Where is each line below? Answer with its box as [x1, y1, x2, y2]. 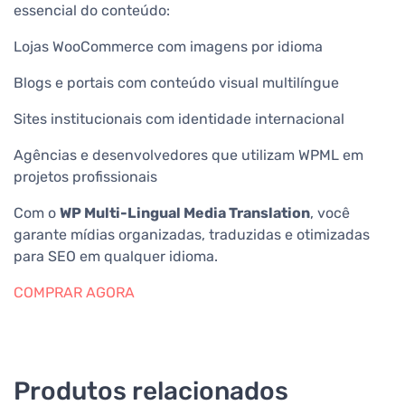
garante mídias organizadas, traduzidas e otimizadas [14, 226, 370, 244]
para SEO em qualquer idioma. [14, 248, 218, 266]
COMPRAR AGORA [14, 284, 135, 302]
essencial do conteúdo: [14, 2, 170, 20]
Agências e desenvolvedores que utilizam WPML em [14, 146, 363, 165]
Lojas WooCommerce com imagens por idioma [14, 38, 323, 56]
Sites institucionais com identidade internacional [14, 110, 344, 128]
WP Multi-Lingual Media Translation [60, 204, 310, 222]
